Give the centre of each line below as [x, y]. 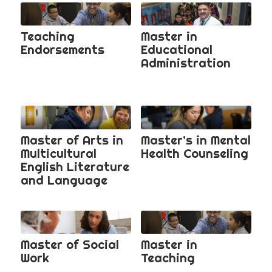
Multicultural [58, 153]
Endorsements [62, 50]
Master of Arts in [72, 140]
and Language [64, 180]
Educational [176, 50]
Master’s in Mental [195, 140]
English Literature [75, 166]
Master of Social [70, 244]
